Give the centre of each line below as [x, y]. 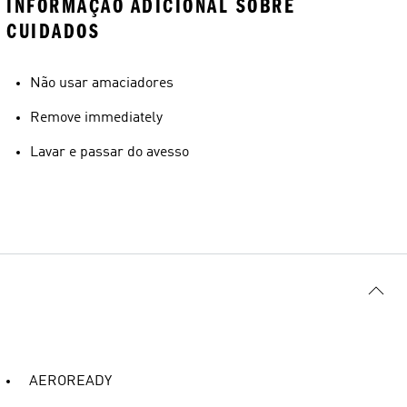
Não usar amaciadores [102, 83]
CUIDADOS [53, 31]
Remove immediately [96, 118]
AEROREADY [70, 381]
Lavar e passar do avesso [109, 152]
